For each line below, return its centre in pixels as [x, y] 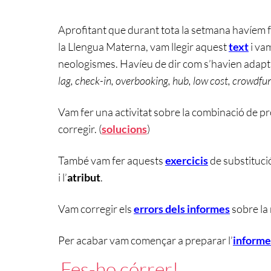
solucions [124, 129]
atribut [84, 178]
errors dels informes [182, 209]
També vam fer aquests [112, 161]
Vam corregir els [95, 209]
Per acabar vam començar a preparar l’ [145, 240]
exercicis [187, 161]
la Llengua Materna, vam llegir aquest [143, 47]
